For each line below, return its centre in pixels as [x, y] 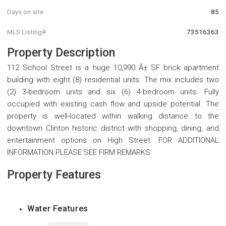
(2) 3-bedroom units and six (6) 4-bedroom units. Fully [113, 92]
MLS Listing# [26, 32]
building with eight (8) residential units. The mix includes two [113, 79]
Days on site [25, 12]
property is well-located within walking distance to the [113, 116]
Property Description [61, 52]
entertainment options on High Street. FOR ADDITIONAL [113, 140]
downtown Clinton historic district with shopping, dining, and [113, 128]
